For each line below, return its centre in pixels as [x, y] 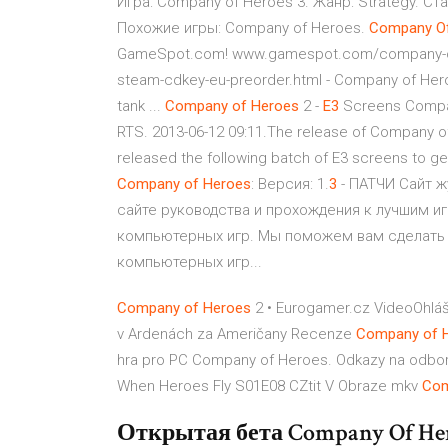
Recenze [323, 334]
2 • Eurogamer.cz [310, 308]
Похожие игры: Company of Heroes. [243, 28]
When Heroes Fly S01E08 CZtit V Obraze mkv [269, 386]
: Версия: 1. [290, 184]
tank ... [141, 106]
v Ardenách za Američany [204, 334]
